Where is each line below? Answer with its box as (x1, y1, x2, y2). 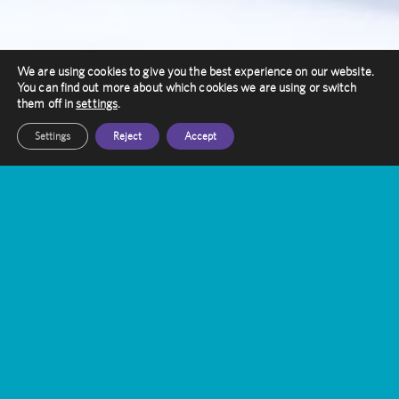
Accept (184, 130, 216, 142)
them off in (17, 96, 77, 110)
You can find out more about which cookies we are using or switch (17, 80, 357, 94)
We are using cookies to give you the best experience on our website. (17, 64, 374, 78)
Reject (113, 130, 142, 142)
